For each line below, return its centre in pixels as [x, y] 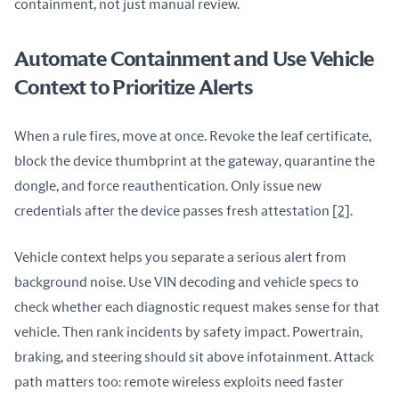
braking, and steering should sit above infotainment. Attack [194, 357]
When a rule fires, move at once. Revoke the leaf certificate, [193, 136]
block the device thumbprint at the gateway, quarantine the [195, 161]
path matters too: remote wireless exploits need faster [179, 382]
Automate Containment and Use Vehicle [194, 60]
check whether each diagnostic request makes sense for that [197, 307]
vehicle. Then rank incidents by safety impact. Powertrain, [188, 332]
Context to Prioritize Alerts [134, 88]
